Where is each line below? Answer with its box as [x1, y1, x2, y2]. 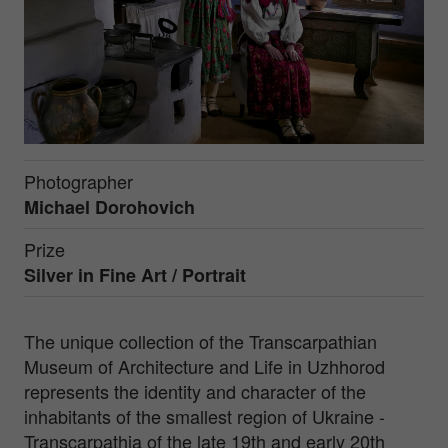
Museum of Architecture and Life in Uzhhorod [24, 353, 385, 380]
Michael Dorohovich [24, 194, 195, 221]
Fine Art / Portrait [99, 262, 246, 289]
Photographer [24, 168, 133, 195]
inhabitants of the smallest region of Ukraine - [24, 403, 385, 430]
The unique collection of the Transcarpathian [24, 328, 377, 355]
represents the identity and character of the [24, 378, 366, 405]
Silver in [24, 262, 99, 289]
